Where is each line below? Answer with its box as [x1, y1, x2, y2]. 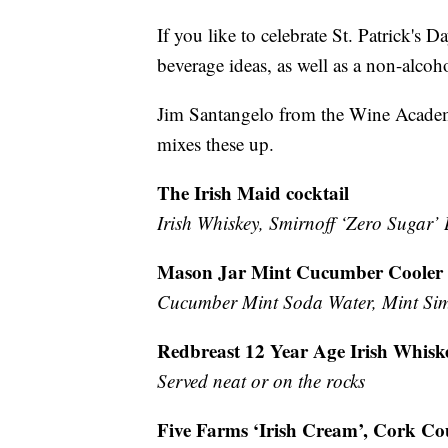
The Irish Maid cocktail [157, 178, 349, 206]
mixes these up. [157, 130, 274, 156]
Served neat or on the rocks [157, 367, 365, 393]
